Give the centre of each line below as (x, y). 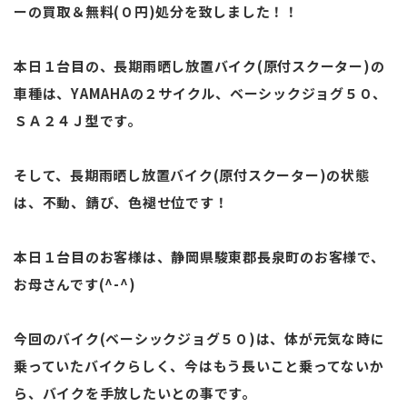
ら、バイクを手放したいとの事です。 (135, 392)
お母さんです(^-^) (75, 283)
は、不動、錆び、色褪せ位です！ (121, 202)
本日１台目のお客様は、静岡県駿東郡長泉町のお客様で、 (199, 256)
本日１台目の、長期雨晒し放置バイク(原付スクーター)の (199, 65)
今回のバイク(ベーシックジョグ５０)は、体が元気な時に (199, 338)
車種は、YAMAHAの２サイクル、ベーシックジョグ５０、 (200, 93)
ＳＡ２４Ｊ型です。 (78, 120)
